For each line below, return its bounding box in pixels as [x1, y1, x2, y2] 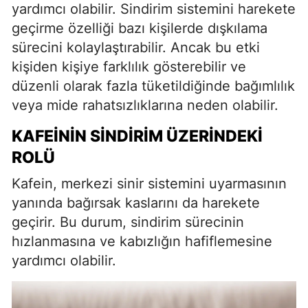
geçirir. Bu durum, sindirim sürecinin [12, 214, 244, 230]
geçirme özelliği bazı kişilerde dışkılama [12, 20, 267, 36]
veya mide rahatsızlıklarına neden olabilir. [12, 97, 278, 113]
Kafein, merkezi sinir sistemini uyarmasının [12, 175, 287, 192]
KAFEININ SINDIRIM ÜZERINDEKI [12, 126, 263, 146]
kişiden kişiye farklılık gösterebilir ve [12, 58, 246, 75]
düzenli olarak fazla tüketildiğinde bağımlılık [12, 78, 295, 94]
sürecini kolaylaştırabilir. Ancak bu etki [12, 39, 260, 56]
